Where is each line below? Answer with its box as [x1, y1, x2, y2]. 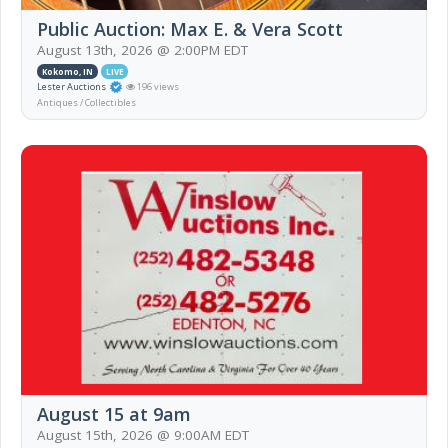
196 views [135, 79, 179, 93]
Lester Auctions [37, 79, 106, 93]
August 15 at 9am [37, 401, 191, 426]
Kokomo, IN [41, 65, 93, 77]
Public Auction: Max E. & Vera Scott [37, 16, 343, 41]
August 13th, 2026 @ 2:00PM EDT [37, 40, 248, 59]
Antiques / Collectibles [37, 95, 136, 109]
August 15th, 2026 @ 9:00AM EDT [37, 425, 249, 444]
